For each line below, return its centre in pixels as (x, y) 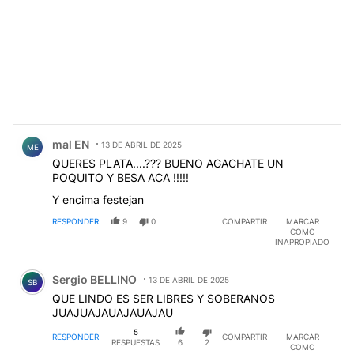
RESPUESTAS (136, 342)
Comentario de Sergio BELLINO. (108, 267)
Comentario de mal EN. (82, 132)
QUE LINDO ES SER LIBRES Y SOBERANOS (164, 298)
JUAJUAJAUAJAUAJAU (113, 312)
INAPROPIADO (302, 241)
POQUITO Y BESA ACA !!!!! (121, 177)
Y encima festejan (98, 199)
